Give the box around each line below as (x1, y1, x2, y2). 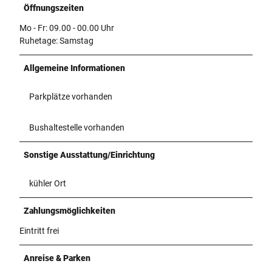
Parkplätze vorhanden (29, 91, 112, 101)
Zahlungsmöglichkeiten (24, 205, 115, 216)
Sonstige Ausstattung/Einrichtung (24, 149, 155, 160)
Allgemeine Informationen (24, 63, 125, 73)
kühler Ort (29, 178, 66, 188)
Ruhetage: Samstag (19, 35, 93, 46)
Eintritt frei (19, 225, 59, 236)
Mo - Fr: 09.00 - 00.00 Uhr (19, 22, 114, 33)
